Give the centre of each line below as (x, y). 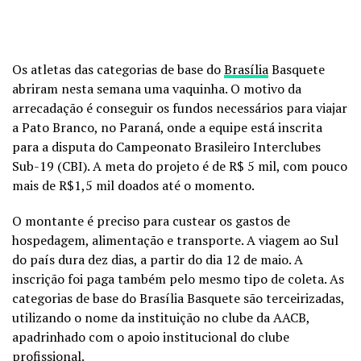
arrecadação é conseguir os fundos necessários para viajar (180, 108)
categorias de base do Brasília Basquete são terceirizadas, (178, 299)
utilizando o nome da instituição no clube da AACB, (161, 318)
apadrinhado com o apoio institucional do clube (151, 337)
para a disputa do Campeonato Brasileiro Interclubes (166, 147)
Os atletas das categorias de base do (118, 70)
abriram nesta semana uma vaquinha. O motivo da (157, 89)
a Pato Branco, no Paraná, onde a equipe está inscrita (167, 128)
